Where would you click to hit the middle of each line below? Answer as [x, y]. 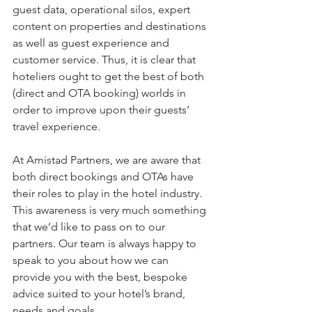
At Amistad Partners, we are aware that [108, 160]
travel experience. [58, 127]
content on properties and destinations [111, 26]
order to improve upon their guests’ [102, 110]
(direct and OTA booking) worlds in [101, 93]
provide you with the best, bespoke [101, 277]
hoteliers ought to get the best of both [110, 77]
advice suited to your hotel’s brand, [100, 294]
